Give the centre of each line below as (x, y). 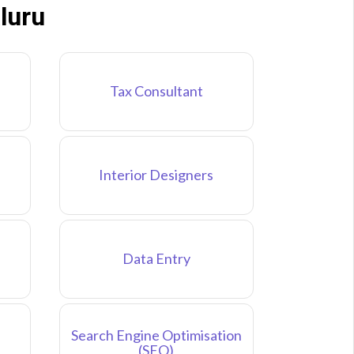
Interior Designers (156, 175)
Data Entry (156, 259)
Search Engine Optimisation (156, 335)
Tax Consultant (156, 91)
